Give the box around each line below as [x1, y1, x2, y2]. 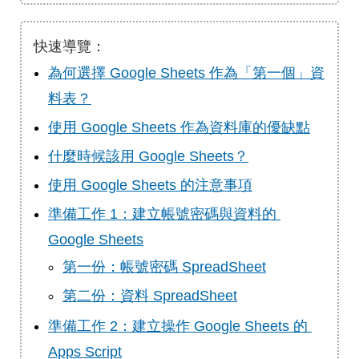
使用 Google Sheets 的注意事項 [48, 177, 252, 193]
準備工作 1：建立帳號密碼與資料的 [48, 206, 276, 222]
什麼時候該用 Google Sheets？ [48, 148, 248, 164]
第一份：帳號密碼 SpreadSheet [63, 259, 266, 275]
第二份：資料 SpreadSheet [63, 288, 237, 304]
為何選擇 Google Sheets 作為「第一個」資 [48, 65, 325, 81]
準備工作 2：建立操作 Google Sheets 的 [48, 318, 308, 334]
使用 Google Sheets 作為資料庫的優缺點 [48, 119, 310, 135]
